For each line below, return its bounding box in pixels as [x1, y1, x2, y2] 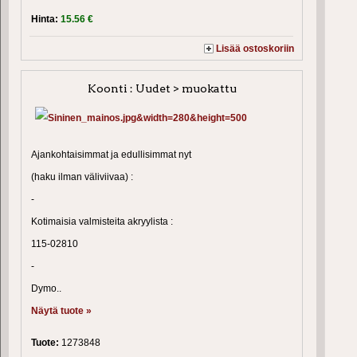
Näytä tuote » [31, 304, 92, 316]
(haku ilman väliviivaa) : [31, 171, 133, 182]
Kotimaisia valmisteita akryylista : [31, 215, 173, 227]
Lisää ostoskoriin [216, 42, 295, 54]
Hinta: [31, 13, 61, 25]
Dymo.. [31, 282, 61, 294]
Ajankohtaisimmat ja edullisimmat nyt [31, 148, 191, 160]
